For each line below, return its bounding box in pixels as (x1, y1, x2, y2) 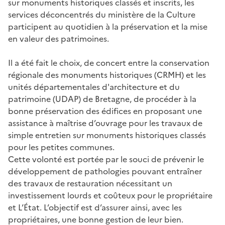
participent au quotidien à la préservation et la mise (8, 20, 207, 33)
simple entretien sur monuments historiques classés (8, 129, 206, 141)
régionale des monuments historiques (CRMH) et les (8, 68, 206, 81)
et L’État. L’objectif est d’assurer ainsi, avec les (8, 201, 182, 213)
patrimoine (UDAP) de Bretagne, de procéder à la (8, 92, 196, 105)
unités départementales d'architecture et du (8, 80, 180, 93)
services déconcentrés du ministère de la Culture (8, 8, 195, 21)
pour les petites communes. (8, 141, 115, 153)
